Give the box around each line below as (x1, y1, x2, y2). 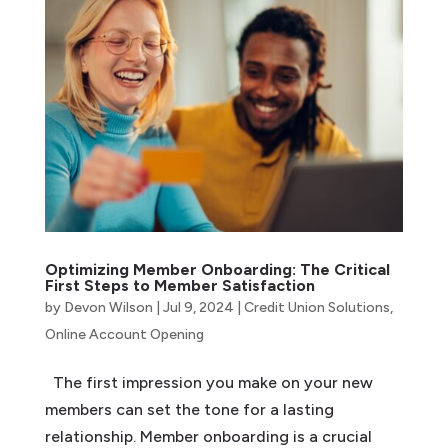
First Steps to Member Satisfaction (44, 275, 315, 295)
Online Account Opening (44, 325, 204, 343)
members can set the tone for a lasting (44, 399, 334, 419)
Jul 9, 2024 (162, 298, 234, 316)
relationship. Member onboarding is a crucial (44, 426, 372, 446)
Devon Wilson (63, 298, 153, 316)
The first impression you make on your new (44, 372, 373, 392)
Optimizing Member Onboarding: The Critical (44, 259, 390, 279)
